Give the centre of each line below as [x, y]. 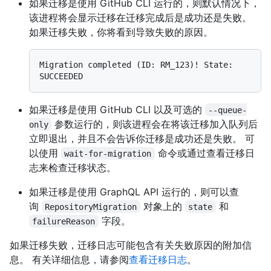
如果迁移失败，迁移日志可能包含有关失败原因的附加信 [131, 245]
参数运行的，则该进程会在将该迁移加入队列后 [155, 124]
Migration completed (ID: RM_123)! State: [136, 64]
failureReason [64, 221]
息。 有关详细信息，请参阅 [69, 259]
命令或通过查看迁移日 [204, 153]
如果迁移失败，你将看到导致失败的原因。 [121, 32]
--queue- [228, 110]
